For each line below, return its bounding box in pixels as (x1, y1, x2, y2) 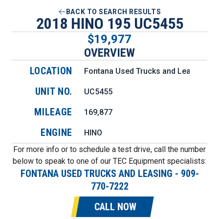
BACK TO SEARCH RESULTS (66, 8, 161, 16)
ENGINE (41, 127, 72, 138)
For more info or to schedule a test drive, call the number (13, 145, 206, 154)
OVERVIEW (84, 46, 135, 60)
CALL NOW (94, 201, 136, 213)
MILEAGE (34, 106, 72, 118)
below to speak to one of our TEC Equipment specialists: (13, 156, 206, 166)
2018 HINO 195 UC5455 (36, 14, 183, 33)
